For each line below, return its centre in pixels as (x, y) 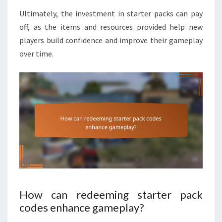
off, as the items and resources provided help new (111, 27)
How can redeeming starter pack (111, 195)
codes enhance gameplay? (82, 208)
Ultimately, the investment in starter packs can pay (111, 14)
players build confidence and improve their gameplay (111, 40)
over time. (36, 54)
